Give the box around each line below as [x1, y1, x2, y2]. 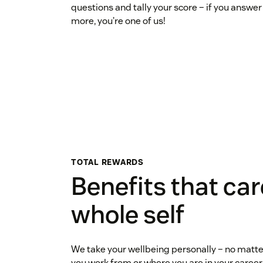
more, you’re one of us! [71, 15, 166, 28]
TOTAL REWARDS [71, 157, 144, 168]
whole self [71, 198, 184, 231]
